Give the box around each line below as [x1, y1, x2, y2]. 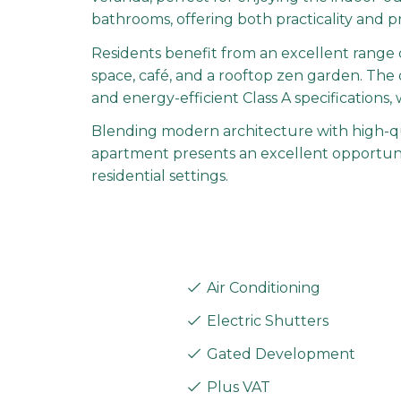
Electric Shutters [203, 311, 328, 329]
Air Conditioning [203, 278, 320, 296]
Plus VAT [203, 378, 270, 396]
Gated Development [203, 345, 355, 363]
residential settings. [91, 167, 228, 184]
